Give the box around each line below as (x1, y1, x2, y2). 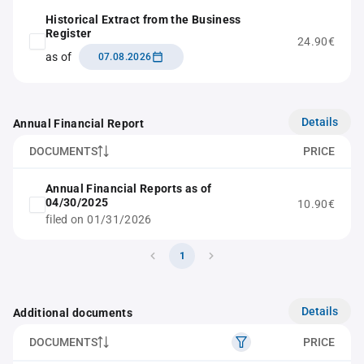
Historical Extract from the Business (45, 13, 241, 26)
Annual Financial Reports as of (45, 182, 212, 195)
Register (45, 27, 92, 40)
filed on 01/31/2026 (45, 213, 152, 226)
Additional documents (13, 306, 132, 319)
